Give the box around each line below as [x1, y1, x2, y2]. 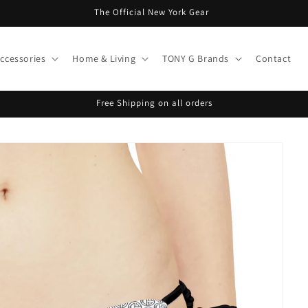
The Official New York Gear [93, 6, 209, 18]
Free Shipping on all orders [96, 97, 212, 109]
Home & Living [72, 52, 136, 65]
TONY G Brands [162, 52, 229, 65]
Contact [255, 52, 291, 65]
